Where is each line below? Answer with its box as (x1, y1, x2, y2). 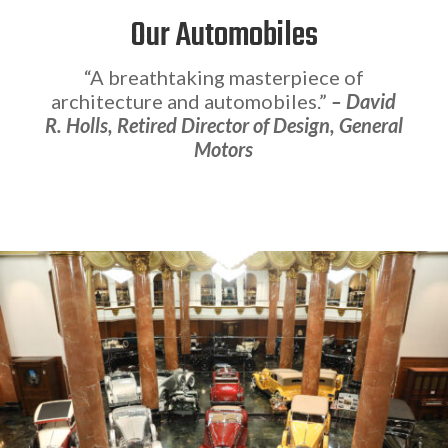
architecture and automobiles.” (51, 88, 328, 113)
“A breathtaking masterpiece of (83, 64, 364, 89)
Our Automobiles (129, 10, 318, 62)
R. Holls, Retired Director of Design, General (44, 112, 403, 137)
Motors (194, 136, 254, 161)
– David (331, 88, 397, 113)
